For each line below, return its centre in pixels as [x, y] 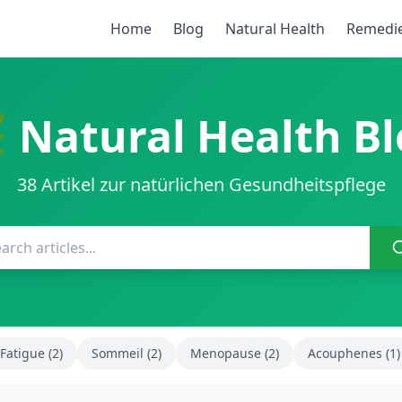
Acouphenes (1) [354, 353]
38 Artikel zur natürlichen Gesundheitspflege [201, 184]
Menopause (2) [235, 353]
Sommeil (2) [127, 353]
